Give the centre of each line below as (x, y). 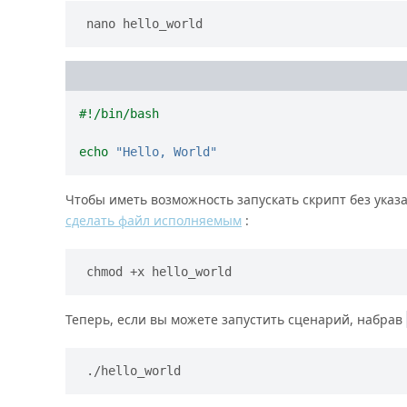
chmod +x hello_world (159, 272)
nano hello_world (144, 24)
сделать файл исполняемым (154, 221)
